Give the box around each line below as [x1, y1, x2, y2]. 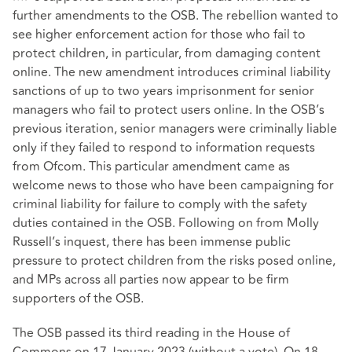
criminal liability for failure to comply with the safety [13, 195, 307, 214]
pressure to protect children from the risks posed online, [13, 251, 335, 271]
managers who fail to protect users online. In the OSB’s [13, 101, 324, 120]
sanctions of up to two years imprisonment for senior [13, 82, 314, 101]
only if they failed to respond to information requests [13, 138, 315, 158]
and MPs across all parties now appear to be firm [13, 270, 289, 290]
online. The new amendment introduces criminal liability [13, 63, 331, 82]
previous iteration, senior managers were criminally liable [13, 119, 337, 139]
